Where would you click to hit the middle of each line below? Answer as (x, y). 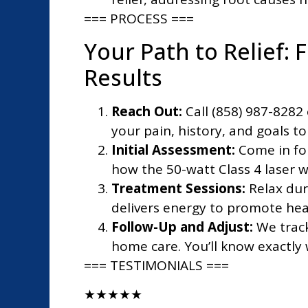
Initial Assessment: (173, 150)
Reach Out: (147, 111)
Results (123, 77)
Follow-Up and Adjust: (182, 227)
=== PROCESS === (139, 19)
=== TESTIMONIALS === (156, 265)
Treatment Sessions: (178, 188)
